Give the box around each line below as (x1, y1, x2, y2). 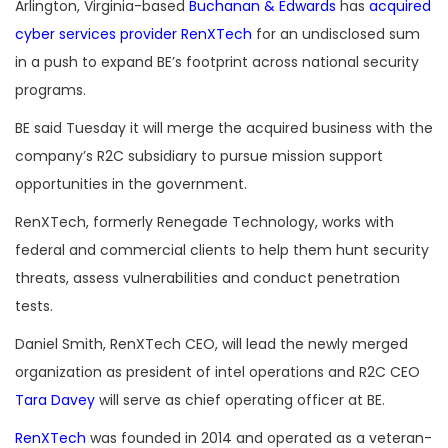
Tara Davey (15, 390, 95, 411)
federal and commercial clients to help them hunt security (15, 240, 429, 261)
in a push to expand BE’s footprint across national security (15, 52, 419, 73)
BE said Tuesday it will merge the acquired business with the (15, 118, 433, 139)
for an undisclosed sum (252, 24, 420, 45)
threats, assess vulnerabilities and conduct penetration (15, 268, 400, 289)
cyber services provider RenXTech (15, 24, 252, 45)
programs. (15, 80, 86, 101)
